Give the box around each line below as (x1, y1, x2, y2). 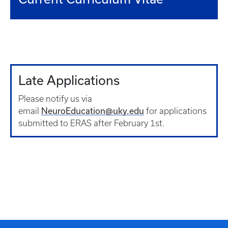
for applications (144, 106, 207, 116)
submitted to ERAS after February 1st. (18, 119, 164, 128)
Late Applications (18, 73, 120, 88)
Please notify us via (18, 94, 92, 103)
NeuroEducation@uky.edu (41, 106, 144, 116)
